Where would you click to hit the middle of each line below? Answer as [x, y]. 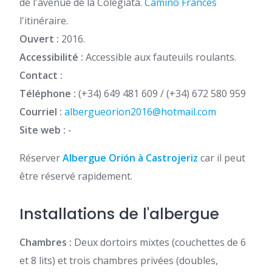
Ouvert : [39, 39]
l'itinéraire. [44, 21]
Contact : [41, 75]
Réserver [41, 158]
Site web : [42, 130]
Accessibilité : [51, 57]
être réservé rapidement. [76, 176]
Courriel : [41, 112]
